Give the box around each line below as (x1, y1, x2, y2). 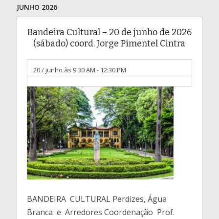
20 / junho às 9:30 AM (33, 66, 95, 74)
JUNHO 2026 (16, 2, 57, 12)
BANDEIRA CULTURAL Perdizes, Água (26, 194, 167, 204)
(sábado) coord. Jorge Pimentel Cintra (33, 38, 186, 49)
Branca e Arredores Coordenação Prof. (26, 207, 175, 218)
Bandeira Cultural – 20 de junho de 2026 (27, 27, 192, 38)
